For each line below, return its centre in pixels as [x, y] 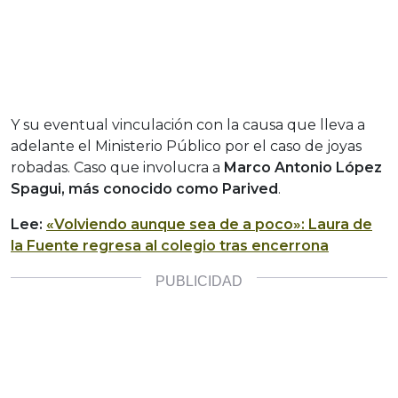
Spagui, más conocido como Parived [144, 189]
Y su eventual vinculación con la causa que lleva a [188, 125]
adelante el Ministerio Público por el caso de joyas [186, 147]
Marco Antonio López [303, 168]
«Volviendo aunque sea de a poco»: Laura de [209, 225]
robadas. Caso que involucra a [117, 168]
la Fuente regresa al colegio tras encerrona [170, 246]
